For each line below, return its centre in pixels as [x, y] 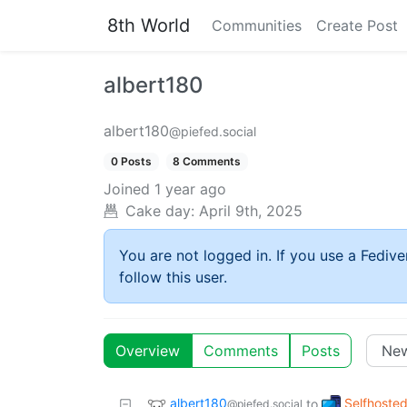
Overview [148, 351]
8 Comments [207, 161]
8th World [149, 25]
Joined [127, 189]
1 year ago [190, 189]
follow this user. [173, 278]
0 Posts [131, 161]
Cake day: [160, 211]
